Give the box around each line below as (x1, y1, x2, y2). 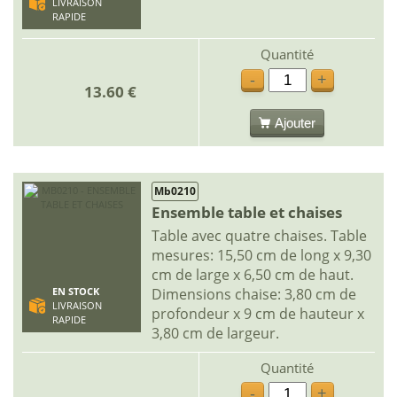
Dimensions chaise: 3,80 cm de (152, 284, 356, 304)
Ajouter (275, 114, 315, 130)
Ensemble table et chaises (152, 201, 342, 222)
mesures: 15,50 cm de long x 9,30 (152, 245, 371, 265)
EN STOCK (51, 284, 99, 298)
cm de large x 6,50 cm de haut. (152, 264, 354, 284)
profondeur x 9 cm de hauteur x (152, 303, 364, 323)
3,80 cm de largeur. (152, 323, 279, 343)
